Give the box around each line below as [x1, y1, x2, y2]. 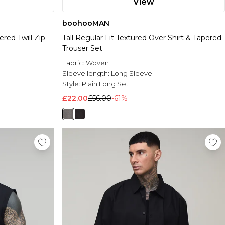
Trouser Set [62, 44, 102, 53]
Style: [62, 80, 82, 88]
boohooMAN [62, 19, 109, 28]
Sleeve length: [62, 69, 111, 78]
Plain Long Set [82, 80, 129, 88]
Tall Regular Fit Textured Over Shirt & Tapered [62, 33, 221, 43]
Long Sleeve [111, 69, 152, 78]
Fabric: [62, 59, 86, 67]
